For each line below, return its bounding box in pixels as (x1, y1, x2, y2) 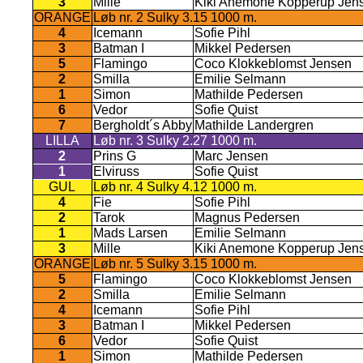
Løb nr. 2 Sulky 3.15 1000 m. (92, 10, 257, 24)
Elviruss (92, 164, 139, 178)
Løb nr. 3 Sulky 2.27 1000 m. (92, 133, 257, 147)
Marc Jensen (194, 148, 268, 163)
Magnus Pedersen (194, 210, 300, 224)
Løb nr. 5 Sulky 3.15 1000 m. (92, 256, 257, 271)
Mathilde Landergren (194, 117, 314, 132)
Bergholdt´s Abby (92, 117, 192, 132)
